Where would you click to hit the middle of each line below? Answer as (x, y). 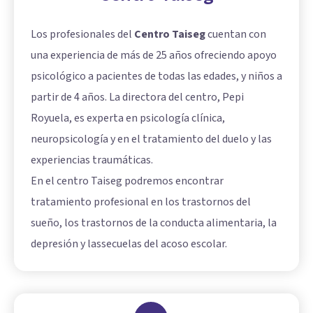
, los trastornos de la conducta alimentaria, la (168, 223)
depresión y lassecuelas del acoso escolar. (129, 243)
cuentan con (236, 34)
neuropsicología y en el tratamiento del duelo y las (151, 139)
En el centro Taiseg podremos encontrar (127, 181)
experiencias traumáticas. (92, 160)
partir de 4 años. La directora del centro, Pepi (137, 97)
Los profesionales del (82, 34)
